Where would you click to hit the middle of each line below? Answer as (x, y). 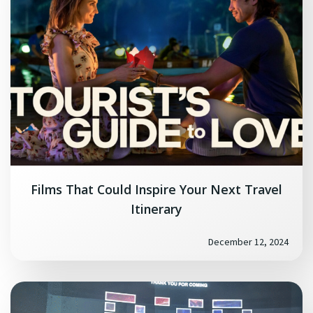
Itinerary (156, 209)
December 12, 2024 (248, 242)
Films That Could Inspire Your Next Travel (156, 189)
